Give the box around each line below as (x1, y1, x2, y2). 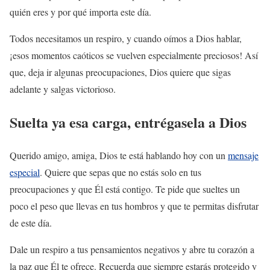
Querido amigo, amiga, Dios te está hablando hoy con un (10, 148, 228, 162)
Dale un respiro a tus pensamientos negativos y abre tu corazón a (10, 242, 254, 256)
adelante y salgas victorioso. (10, 82, 116, 95)
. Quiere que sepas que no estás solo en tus (40, 165, 201, 178)
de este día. (10, 216, 52, 229)
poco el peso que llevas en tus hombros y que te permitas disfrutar (10, 199, 259, 212)
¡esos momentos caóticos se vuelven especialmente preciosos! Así (10, 48, 258, 61)
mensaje (228, 148, 259, 162)
